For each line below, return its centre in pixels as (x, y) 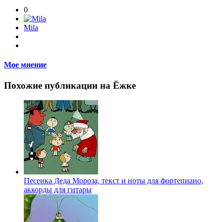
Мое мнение (25, 65)
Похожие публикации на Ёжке (70, 85)
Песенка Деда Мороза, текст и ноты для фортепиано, (113, 181)
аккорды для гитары (58, 190)
